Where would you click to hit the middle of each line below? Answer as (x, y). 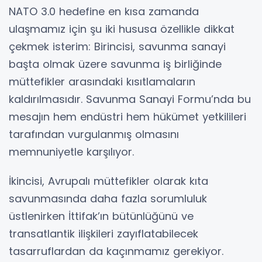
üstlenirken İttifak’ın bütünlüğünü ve (101, 216)
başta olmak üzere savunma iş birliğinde (115, 64)
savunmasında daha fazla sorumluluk (108, 199)
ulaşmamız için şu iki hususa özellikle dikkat (122, 29)
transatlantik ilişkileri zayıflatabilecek (104, 234)
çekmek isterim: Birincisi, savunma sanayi (117, 47)
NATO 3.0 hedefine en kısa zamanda (104, 12)
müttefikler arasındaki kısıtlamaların (102, 82)
